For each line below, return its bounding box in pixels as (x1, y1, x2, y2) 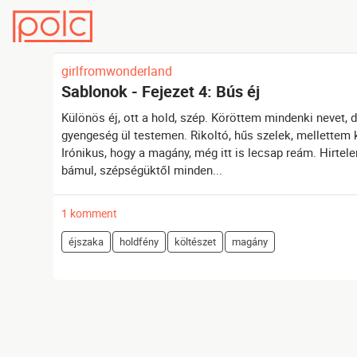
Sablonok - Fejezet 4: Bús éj (61, 80, 261, 103)
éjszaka (69, 234, 104, 249)
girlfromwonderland (61, 62, 173, 80)
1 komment (61, 206, 118, 222)
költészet (175, 234, 217, 249)
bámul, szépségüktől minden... (61, 162, 223, 178)
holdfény (120, 234, 159, 249)
